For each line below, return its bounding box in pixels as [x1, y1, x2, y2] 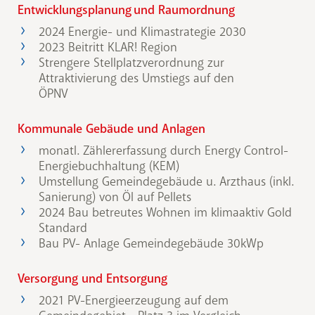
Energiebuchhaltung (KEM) [39, 158, 179, 174]
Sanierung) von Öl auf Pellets [39, 189, 191, 205]
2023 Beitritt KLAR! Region [39, 39, 177, 56]
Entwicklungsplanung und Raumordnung [18, 2, 235, 18]
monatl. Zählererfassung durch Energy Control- [39, 143, 288, 159]
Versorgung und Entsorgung [18, 271, 167, 287]
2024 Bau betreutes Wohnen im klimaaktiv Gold [39, 205, 292, 221]
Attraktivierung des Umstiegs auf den [39, 70, 234, 86]
